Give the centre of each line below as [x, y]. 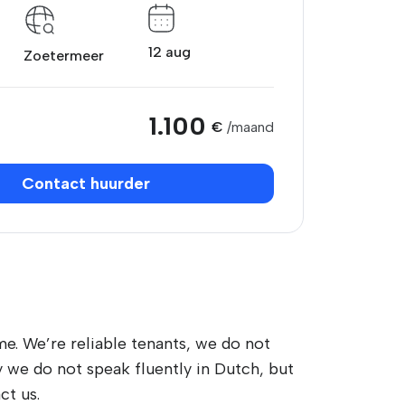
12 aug [170, 52]
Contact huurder [86, 184]
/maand [250, 127]
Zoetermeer [63, 56]
